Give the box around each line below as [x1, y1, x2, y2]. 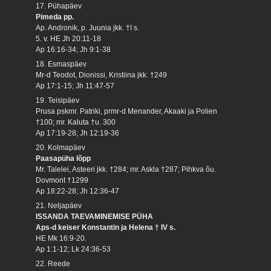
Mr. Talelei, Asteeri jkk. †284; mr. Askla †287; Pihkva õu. [36, 165, 217, 174]
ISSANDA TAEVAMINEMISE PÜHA [36, 212, 154, 221]
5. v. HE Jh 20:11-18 [36, 34, 102, 43]
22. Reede [36, 259, 71, 268]
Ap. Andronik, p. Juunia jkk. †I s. [36, 23, 140, 32]
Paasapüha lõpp [36, 154, 91, 163]
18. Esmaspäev [36, 59, 87, 68]
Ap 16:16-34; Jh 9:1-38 [36, 45, 111, 54]
